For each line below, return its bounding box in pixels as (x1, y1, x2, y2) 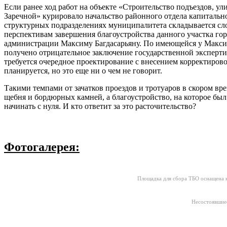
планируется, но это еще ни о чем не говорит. (4, 66, 162, 75)
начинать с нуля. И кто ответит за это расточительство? (4, 102, 196, 111)
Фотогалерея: (4, 140, 80, 154)
